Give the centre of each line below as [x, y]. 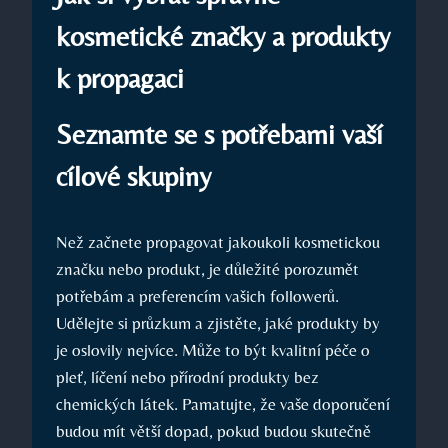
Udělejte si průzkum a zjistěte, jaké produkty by [218, 322]
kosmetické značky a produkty [223, 35]
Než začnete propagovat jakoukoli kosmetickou [218, 241]
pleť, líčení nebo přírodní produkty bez [187, 376]
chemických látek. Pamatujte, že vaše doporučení [223, 403]
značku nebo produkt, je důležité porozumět [207, 268]
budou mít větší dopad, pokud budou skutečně [213, 430]
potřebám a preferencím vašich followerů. [197, 295]
